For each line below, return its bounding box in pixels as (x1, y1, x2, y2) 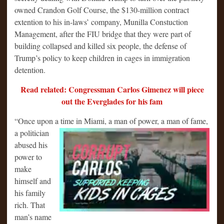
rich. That (14, 199, 45, 210)
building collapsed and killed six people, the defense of (14, 40, 186, 51)
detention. (14, 64, 45, 75)
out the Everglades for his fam (61, 95, 162, 107)
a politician (14, 127, 49, 138)
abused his (14, 139, 47, 150)
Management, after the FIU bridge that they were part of (14, 28, 191, 39)
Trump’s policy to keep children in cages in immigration (14, 52, 190, 63)
